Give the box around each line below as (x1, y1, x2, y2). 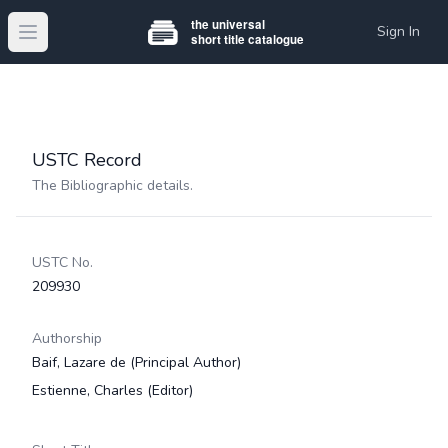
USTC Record (32, 148, 142, 172)
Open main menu (26, 31, 143, 54)
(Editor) (147, 381, 193, 400)
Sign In (377, 22, 420, 41)
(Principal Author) (130, 353, 241, 372)
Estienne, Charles (32, 381, 147, 400)
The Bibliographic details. (32, 176, 193, 195)
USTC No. (32, 253, 93, 272)
